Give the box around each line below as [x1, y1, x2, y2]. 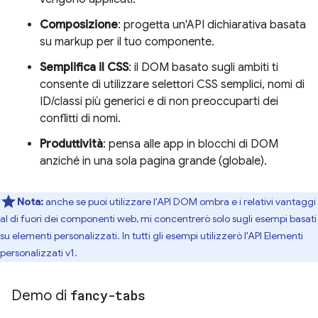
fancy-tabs [70, 287, 146, 304]
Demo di [11, 287, 70, 305]
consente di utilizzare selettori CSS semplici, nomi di [40, 77, 305, 92]
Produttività [40, 137, 103, 151]
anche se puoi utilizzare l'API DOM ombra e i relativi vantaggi [45, 195, 316, 208]
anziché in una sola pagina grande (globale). [40, 154, 267, 168]
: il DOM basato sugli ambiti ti [128, 60, 278, 75]
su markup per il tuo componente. [40, 35, 214, 49]
